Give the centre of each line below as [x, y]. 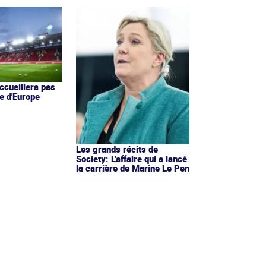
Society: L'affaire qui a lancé [131, 158]
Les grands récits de [117, 149]
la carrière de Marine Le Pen [132, 168]
